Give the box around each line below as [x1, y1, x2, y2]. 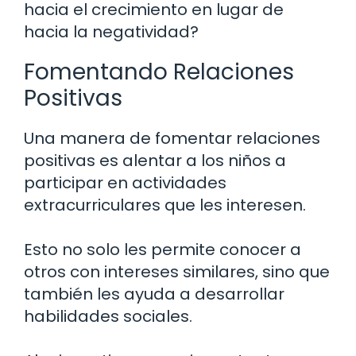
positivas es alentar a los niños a [24, 149, 286, 172]
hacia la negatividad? [24, 20, 199, 43]
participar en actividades [24, 171, 226, 194]
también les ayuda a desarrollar [24, 282, 284, 305]
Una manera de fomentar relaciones [24, 126, 320, 149]
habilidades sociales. [24, 304, 192, 327]
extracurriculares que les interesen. [24, 193, 306, 216]
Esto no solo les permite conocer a [24, 238, 301, 261]
